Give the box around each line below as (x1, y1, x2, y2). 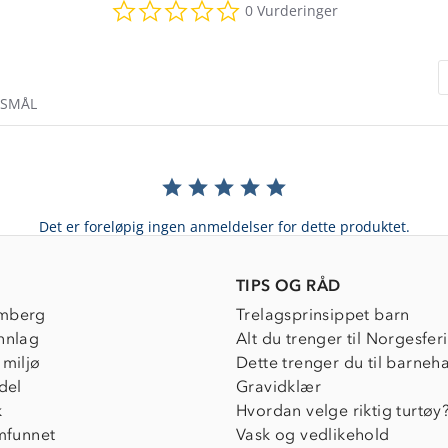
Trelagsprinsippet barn (236, 304, 410, 324)
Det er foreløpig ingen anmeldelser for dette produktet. (38, 216, 410, 236)
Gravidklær (236, 376, 321, 396)
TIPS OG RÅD (236, 275, 341, 295)
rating (239, 25, 280, 45)
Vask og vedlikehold (236, 424, 390, 444)
